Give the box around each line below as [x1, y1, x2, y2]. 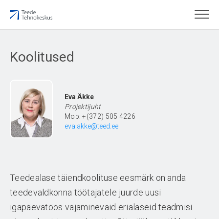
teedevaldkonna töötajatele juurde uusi [10, 187, 161, 197]
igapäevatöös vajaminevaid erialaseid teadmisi [10, 202, 193, 212]
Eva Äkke [64, 93, 94, 101]
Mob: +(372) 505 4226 [64, 112, 135, 120]
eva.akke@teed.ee [64, 122, 118, 130]
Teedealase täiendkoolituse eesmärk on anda [10, 173, 186, 183]
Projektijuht [64, 103, 101, 110]
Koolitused [10, 49, 74, 65]
